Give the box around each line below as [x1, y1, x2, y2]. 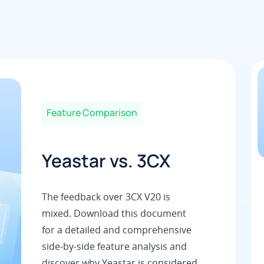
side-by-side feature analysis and [41, 239, 187, 253]
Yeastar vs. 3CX [41, 148, 170, 173]
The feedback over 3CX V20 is [41, 190, 170, 203]
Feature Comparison [46, 105, 137, 119]
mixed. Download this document [41, 206, 186, 220]
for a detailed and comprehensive [41, 223, 192, 236]
